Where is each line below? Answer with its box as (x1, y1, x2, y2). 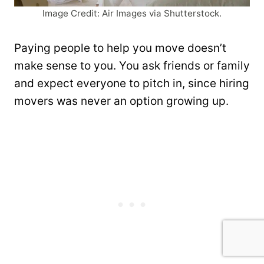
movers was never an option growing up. (14, 94, 229, 108)
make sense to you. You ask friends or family (14, 59, 250, 73)
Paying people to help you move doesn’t (14, 41, 226, 55)
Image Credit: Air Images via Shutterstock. (42, 8, 222, 19)
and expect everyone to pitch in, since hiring (14, 77, 249, 91)
